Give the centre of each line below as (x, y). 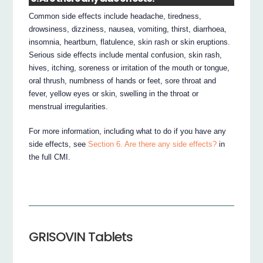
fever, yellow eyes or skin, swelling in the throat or (114, 93)
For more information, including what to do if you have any (128, 131)
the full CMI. (50, 157)
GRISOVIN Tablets (81, 237)
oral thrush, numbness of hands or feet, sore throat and (123, 80)
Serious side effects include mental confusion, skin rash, (126, 55)
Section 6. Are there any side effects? (153, 144)
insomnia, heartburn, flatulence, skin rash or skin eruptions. (130, 42)
